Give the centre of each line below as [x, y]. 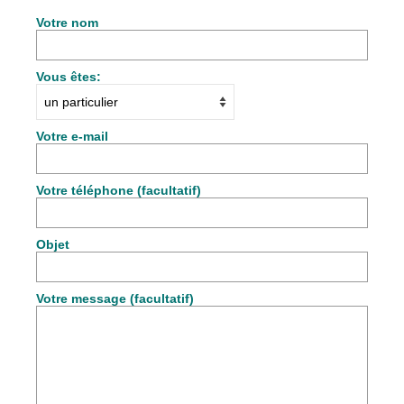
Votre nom [67, 23]
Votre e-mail [72, 137]
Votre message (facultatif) [115, 299]
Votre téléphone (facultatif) [119, 191]
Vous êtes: [69, 77]
